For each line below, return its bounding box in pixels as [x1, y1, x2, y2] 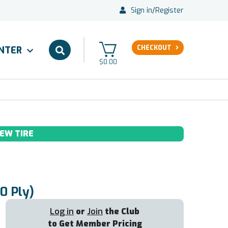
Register [155, 6, 184, 15]
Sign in [131, 6, 152, 15]
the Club [103, 206, 139, 217]
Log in [50, 206, 74, 217]
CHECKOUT [137, 44, 172, 52]
